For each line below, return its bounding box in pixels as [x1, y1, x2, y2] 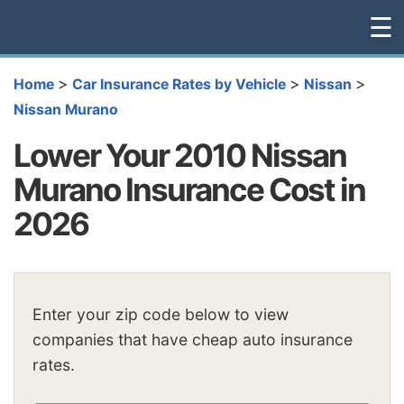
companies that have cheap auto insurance [32, 330, 353, 350]
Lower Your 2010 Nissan [14, 135, 346, 174]
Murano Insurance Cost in [14, 170, 365, 208]
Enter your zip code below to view [32, 305, 289, 325]
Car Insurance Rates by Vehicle [72, 76, 286, 93]
